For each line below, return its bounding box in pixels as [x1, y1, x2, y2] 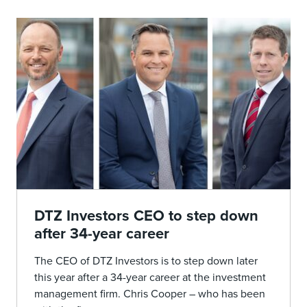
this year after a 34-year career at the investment [34, 271, 266, 284]
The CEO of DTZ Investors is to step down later [34, 254, 258, 268]
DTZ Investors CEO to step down [34, 207, 258, 225]
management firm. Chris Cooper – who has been [34, 287, 265, 301]
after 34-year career [34, 225, 169, 243]
